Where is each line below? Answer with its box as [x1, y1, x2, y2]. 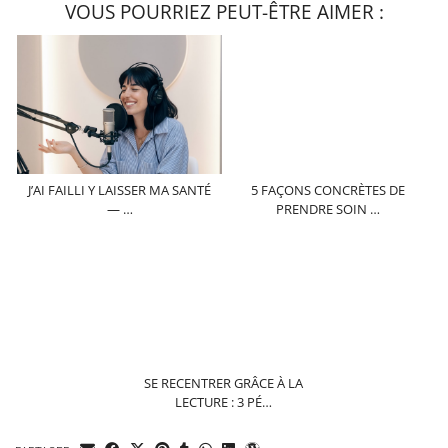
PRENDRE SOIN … [276, 199, 381, 218]
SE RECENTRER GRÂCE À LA [144, 374, 304, 393]
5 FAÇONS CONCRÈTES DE [251, 180, 406, 199]
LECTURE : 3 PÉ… [175, 393, 273, 412]
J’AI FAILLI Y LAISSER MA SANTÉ [28, 180, 211, 199]
